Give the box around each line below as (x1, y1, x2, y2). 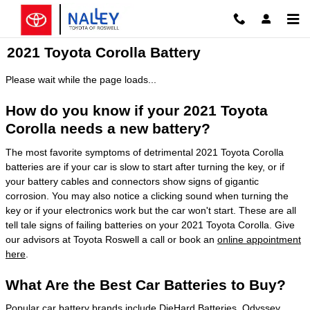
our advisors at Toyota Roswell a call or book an (6, 233, 217, 245)
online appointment (217, 233, 301, 245)
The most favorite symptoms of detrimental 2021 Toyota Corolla (6, 146, 284, 158)
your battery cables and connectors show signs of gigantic (6, 175, 259, 187)
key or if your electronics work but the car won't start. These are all (6, 204, 296, 216)
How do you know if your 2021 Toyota (6, 102, 268, 118)
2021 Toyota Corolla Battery (7, 44, 201, 60)
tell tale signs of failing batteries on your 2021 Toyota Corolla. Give (6, 219, 295, 230)
